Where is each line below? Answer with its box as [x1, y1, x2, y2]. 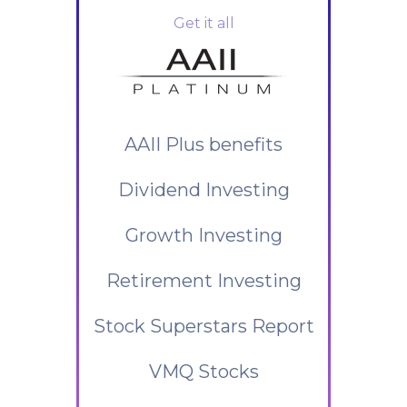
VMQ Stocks [148, 361, 259, 382]
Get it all [173, 15, 234, 32]
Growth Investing [124, 224, 283, 246]
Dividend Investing [117, 179, 290, 201]
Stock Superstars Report [93, 315, 314, 337]
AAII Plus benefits [124, 134, 283, 155]
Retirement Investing [105, 270, 302, 292]
